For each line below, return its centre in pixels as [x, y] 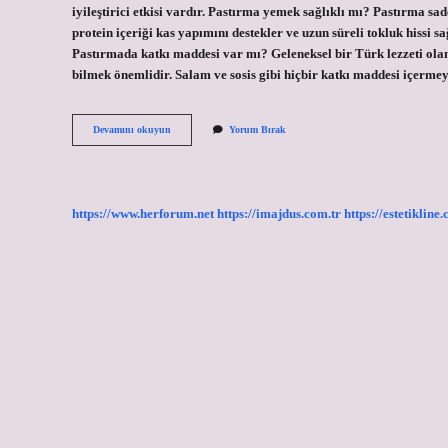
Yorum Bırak [257, 130]
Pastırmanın [196, 129]
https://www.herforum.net [143, 213]
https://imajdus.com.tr [279, 213]
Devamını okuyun [132, 130]
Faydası [187, 143]
